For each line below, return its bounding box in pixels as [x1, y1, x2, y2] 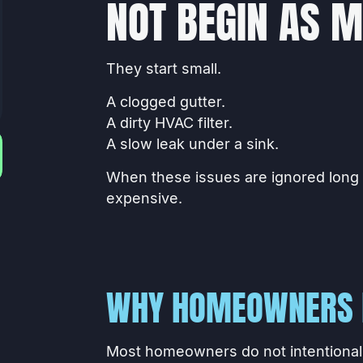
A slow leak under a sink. [105, 135, 279, 152]
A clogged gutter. [105, 93, 225, 110]
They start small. [105, 59, 221, 77]
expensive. [105, 190, 182, 207]
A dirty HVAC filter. [105, 114, 233, 131]
